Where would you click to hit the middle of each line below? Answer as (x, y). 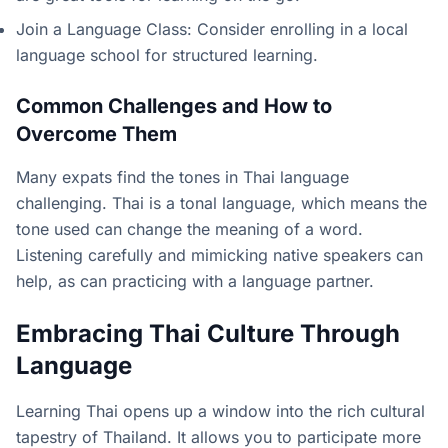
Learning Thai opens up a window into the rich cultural (220, 411)
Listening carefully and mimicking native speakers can (219, 255)
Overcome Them (96, 134)
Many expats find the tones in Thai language (182, 177)
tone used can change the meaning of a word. (189, 229)
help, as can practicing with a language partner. (195, 281)
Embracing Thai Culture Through (208, 333)
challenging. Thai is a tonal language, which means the (221, 203)
